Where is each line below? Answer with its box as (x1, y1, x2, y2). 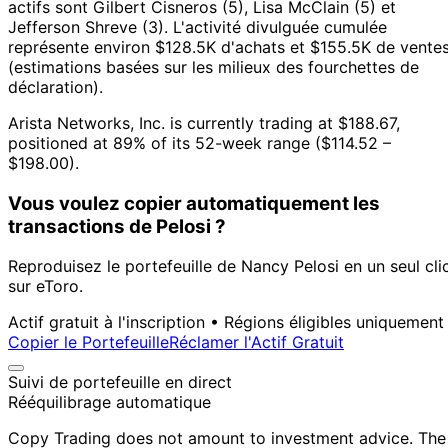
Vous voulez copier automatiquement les (8, 191, 380, 215)
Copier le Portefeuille (8, 332, 169, 353)
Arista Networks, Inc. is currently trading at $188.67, (8, 112, 400, 133)
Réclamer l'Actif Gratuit (169, 332, 344, 353)
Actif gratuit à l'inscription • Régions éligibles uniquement (8, 312, 444, 333)
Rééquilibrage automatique (8, 392, 211, 413)
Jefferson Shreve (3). (8, 16, 168, 37)
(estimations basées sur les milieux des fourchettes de (8, 56, 419, 77)
